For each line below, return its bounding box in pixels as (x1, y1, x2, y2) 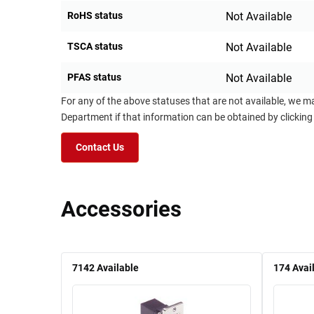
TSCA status (67, 41, 123, 53)
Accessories (61, 196, 182, 223)
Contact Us (76, 142, 124, 154)
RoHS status (67, 10, 123, 22)
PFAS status (67, 71, 121, 83)
